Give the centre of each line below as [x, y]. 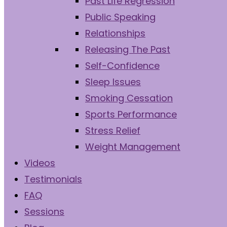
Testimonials [53, 179]
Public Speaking [120, 17]
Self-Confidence [122, 66]
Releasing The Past [128, 49]
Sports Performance [131, 114]
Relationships [115, 33]
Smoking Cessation [129, 98]
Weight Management [133, 147]
